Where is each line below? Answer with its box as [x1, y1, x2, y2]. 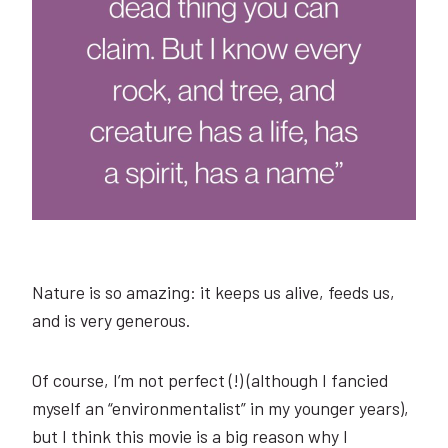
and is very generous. [32, 308, 190, 331]
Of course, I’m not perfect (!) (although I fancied [32, 368, 388, 391]
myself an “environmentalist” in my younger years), [32, 396, 409, 419]
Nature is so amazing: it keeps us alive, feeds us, [32, 280, 395, 303]
